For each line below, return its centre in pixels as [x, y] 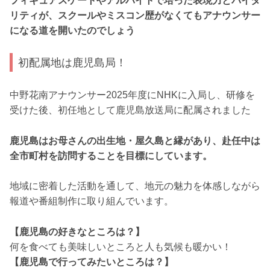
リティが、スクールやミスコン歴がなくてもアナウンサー [135, 15]
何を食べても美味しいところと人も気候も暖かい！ [121, 246]
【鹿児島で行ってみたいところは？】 [92, 262]
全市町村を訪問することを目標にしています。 [111, 155]
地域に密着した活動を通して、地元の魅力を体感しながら [135, 186]
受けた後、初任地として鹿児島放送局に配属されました [130, 110]
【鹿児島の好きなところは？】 [77, 231]
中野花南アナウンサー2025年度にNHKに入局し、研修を [132, 95]
